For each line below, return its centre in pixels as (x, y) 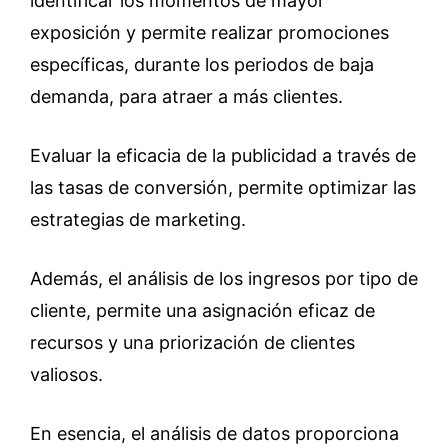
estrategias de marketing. (138, 219)
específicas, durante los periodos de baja (202, 64)
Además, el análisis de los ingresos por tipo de (224, 278)
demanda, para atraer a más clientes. (186, 96)
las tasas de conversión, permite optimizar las (223, 187)
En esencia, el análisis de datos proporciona (214, 433)
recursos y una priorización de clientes (192, 342)
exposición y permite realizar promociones (209, 32)
